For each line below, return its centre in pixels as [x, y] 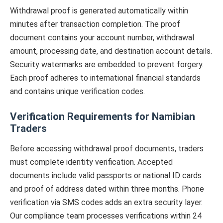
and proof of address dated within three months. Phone [107, 189]
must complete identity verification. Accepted [91, 162]
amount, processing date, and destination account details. [111, 51]
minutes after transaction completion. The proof [95, 24]
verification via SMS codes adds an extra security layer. [106, 203]
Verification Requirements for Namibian [103, 117]
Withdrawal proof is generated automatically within [99, 11]
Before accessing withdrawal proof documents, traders [107, 149]
